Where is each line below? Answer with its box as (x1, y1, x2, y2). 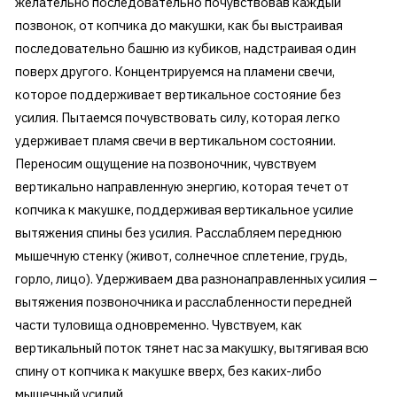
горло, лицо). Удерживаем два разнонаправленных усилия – (14, 270, 378, 288)
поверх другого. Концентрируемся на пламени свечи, (14, 63, 335, 81)
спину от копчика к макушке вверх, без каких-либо (14, 362, 322, 380)
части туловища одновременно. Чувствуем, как (14, 316, 302, 334)
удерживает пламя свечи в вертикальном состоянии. (14, 132, 336, 150)
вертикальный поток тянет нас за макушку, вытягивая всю (14, 339, 369, 357)
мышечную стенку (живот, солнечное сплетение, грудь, (14, 247, 347, 265)
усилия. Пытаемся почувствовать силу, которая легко (14, 109, 340, 127)
